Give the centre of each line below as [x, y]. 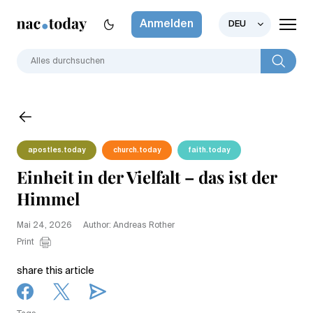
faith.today [209, 150]
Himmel [50, 198]
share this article [56, 271]
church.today [137, 150]
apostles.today [57, 150]
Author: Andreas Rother [129, 225]
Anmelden [167, 24]
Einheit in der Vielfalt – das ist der [147, 176]
